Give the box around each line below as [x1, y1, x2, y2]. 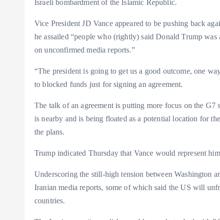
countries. [34, 196, 65, 205]
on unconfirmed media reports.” [34, 46, 135, 54]
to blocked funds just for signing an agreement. [34, 80, 185, 88]
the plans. [34, 128, 65, 136]
